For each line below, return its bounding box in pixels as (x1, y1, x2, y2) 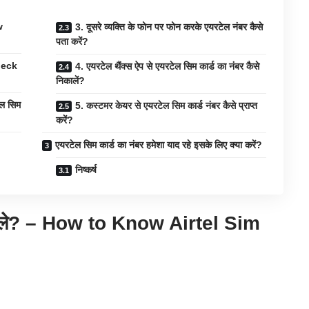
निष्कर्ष (75, 164, 97, 176)
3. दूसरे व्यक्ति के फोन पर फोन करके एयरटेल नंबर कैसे (75, 21, 263, 33)
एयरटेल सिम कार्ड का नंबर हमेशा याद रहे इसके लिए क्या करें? (55, 139, 263, 151)
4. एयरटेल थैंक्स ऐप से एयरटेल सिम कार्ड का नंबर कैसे (75, 61, 260, 72)
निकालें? (56, 75, 86, 87)
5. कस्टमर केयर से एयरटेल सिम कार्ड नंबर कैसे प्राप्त (75, 100, 258, 112)
